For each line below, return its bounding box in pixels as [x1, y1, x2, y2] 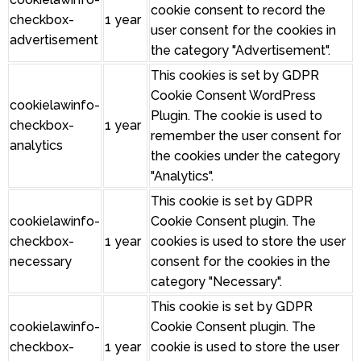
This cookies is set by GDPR [151, 68, 319, 84]
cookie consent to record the [151, 2, 326, 19]
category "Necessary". [151, 274, 282, 290]
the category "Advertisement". [151, 43, 330, 59]
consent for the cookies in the [151, 254, 330, 270]
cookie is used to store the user [151, 339, 339, 355]
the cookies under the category [151, 148, 340, 164]
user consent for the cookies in [151, 23, 336, 39]
